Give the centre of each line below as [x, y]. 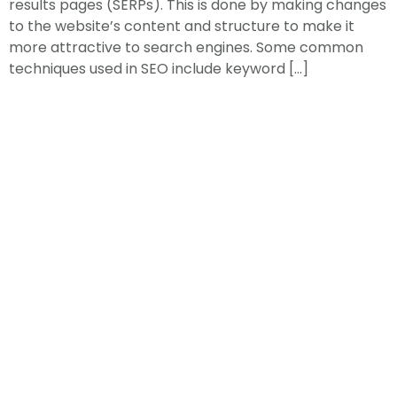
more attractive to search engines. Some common [186, 47]
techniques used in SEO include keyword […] [159, 69]
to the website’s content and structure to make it [182, 26]
